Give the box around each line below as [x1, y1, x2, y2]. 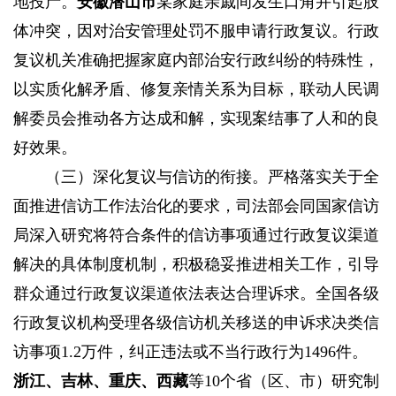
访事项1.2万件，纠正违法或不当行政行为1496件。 [13, 343, 368, 362]
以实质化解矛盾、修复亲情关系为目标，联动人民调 [13, 80, 379, 99]
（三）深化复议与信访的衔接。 [45, 168, 268, 187]
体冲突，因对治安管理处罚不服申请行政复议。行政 [13, 22, 379, 41]
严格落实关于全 [268, 168, 379, 187]
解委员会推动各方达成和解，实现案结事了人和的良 [13, 110, 379, 128]
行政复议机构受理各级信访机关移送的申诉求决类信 [13, 314, 379, 332]
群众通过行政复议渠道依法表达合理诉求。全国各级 [13, 285, 379, 303]
